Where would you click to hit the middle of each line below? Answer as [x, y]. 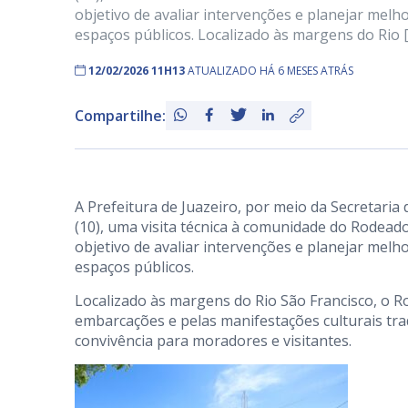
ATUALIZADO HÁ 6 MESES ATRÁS [270, 71]
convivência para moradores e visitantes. [213, 341]
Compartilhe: [120, 116]
